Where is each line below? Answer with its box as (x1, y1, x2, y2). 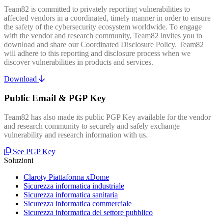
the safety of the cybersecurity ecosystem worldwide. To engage (4, 23, 202, 31)
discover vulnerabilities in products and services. (4, 58, 153, 67)
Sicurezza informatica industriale (24, 181, 124, 190)
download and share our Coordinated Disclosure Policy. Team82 (4, 40, 204, 49)
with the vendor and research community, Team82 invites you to (4, 31, 202, 40)
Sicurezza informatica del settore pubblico (24, 208, 153, 217)
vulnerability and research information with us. (4, 130, 148, 139)
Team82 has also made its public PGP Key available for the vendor (4, 112, 211, 121)
